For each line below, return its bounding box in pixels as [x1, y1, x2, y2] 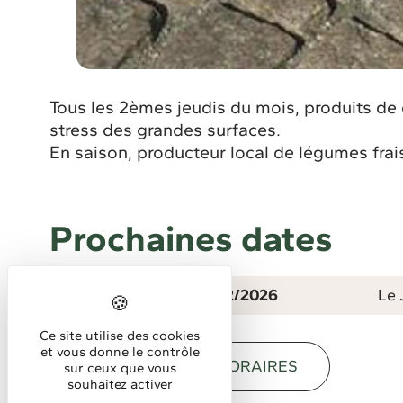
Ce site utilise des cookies [40, 327, 200, 344]
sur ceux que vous [63, 360, 176, 376]
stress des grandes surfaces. [49, 119, 282, 141]
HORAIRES [216, 355, 299, 376]
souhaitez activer [67, 376, 173, 392]
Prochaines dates [49, 216, 334, 260]
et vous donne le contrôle [40, 344, 200, 360]
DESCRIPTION [82, 355, 189, 376]
